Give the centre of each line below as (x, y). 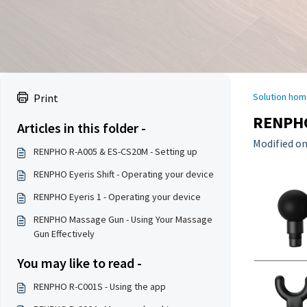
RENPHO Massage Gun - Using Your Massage (123, 219)
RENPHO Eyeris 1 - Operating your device (117, 197)
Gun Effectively (64, 234)
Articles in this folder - (82, 128)
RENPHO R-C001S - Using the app (100, 286)
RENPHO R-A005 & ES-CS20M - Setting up (115, 151)
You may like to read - (79, 263)
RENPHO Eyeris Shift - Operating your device (124, 174)
